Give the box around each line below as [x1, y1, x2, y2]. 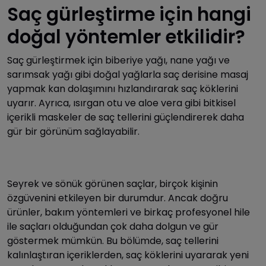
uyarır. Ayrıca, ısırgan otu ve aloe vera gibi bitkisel [7, 96, 236, 110]
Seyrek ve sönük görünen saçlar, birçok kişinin [7, 176, 218, 191]
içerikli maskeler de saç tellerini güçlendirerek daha [7, 110, 244, 124]
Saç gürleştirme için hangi [7, 1, 251, 27]
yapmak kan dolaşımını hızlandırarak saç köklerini [7, 81, 238, 96]
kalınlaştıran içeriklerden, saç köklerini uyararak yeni [7, 248, 249, 262]
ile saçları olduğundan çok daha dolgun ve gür [7, 219, 218, 233]
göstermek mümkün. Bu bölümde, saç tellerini [7, 233, 218, 248]
